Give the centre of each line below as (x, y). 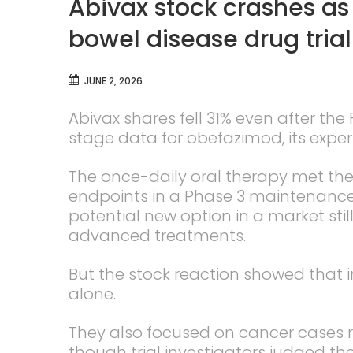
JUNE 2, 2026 (113, 80)
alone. (92, 294)
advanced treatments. (157, 235)
